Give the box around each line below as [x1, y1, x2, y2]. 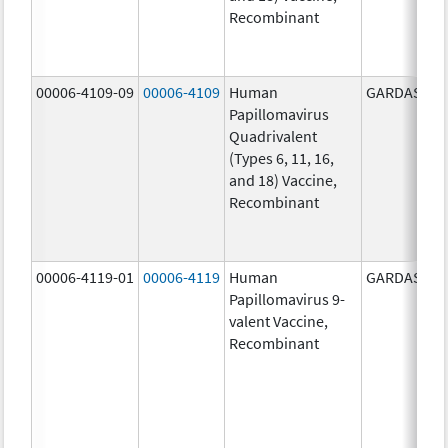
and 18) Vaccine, [229, 169, 338, 190]
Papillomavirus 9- [229, 288, 346, 309]
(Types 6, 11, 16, [229, 147, 335, 168]
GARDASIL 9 [366, 266, 446, 287]
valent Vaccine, [229, 310, 329, 331]
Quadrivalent [229, 125, 318, 146]
